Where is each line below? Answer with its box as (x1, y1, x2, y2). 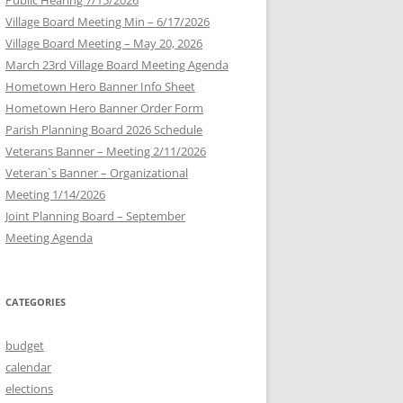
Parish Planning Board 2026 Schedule (5, 121, 202, 138)
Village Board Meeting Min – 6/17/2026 (5, 13, 210, 30)
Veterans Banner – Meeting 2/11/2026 (5, 142, 206, 159)
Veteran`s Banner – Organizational (5, 164, 188, 181)
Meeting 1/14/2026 (5, 185, 105, 202)
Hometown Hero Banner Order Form (5, 99, 203, 116)
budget (5, 336, 44, 354)
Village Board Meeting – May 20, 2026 (5, 34, 202, 51)
